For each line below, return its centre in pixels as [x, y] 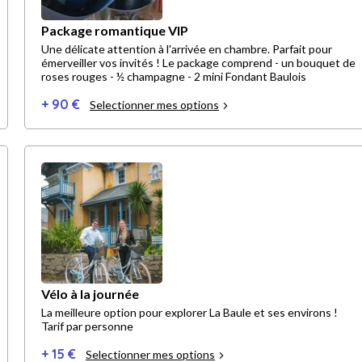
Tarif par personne [87, 326]
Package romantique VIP [115, 31]
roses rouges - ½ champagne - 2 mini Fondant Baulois [174, 77]
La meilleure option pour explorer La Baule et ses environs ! [189, 313]
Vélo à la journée [90, 294]
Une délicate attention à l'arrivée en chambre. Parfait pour [187, 49]
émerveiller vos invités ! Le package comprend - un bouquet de [198, 63]
